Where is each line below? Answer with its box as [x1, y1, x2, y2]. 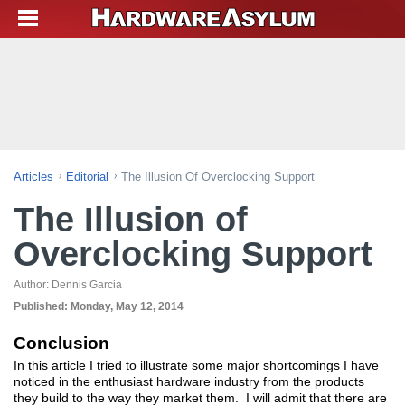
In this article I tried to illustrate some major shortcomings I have [14, 358, 379, 372]
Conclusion [14, 334, 109, 353]
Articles [14, 170, 53, 184]
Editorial [66, 170, 108, 184]
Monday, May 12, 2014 [71, 300, 184, 313]
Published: [14, 300, 71, 313]
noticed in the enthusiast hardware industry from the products [14, 374, 364, 389]
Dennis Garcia [52, 278, 122, 291]
